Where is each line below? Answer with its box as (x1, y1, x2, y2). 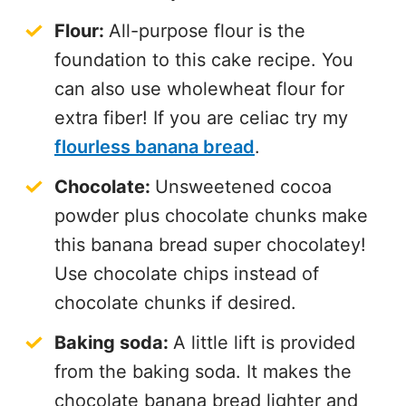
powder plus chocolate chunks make (54, 205, 368, 227)
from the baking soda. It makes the (54, 361, 352, 383)
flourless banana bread (54, 136, 255, 159)
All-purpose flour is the (109, 20, 305, 43)
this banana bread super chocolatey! (54, 234, 366, 256)
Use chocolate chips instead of (54, 263, 319, 285)
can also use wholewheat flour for (54, 78, 344, 101)
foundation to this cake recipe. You (54, 49, 353, 72)
